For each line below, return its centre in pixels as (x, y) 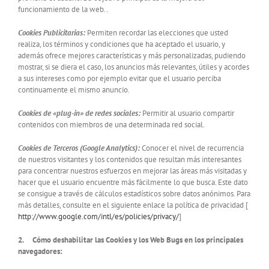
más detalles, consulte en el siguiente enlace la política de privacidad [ (133, 205)
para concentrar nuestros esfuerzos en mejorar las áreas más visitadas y (132, 171)
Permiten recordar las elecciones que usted (158, 33)
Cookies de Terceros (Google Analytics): (79, 148)
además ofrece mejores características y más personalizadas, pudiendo (132, 56)
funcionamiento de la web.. (63, 9)
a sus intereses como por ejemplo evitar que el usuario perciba (119, 78)
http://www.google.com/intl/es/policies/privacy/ (98, 216)
